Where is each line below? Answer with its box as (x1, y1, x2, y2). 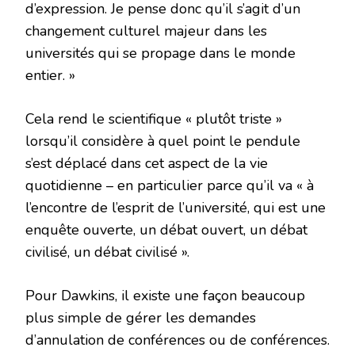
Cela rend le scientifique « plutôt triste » (25, 109, 282, 128)
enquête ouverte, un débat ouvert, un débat (25, 219, 307, 239)
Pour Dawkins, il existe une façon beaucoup (25, 285, 305, 305)
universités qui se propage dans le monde (25, 43, 296, 63)
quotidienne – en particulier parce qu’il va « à (25, 175, 314, 195)
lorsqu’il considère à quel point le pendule (25, 131, 300, 151)
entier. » (25, 65, 75, 85)
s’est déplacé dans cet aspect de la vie (25, 153, 268, 173)
